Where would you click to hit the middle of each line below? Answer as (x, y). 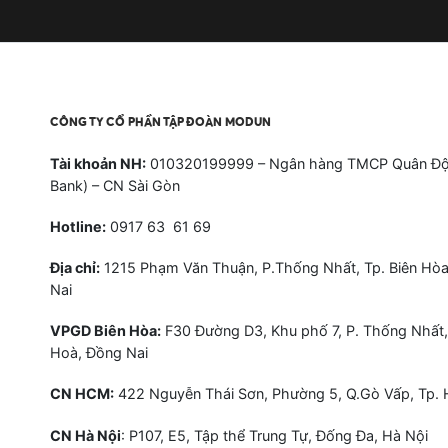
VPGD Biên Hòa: (105, 331)
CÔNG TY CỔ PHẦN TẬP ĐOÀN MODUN (160, 121)
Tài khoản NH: (98, 163)
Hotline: (78, 226)
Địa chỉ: (75, 267)
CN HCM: (82, 394)
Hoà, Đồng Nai (99, 353)
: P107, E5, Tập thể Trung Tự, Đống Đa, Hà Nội (274, 435)
